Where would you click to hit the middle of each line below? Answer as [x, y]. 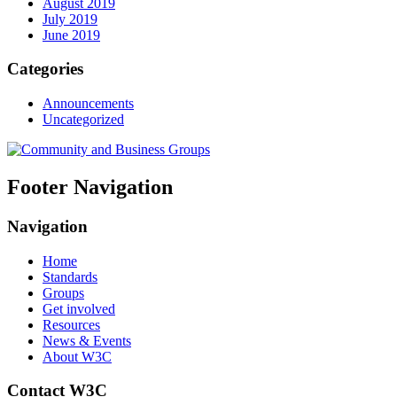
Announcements [88, 104]
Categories [45, 69]
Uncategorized [83, 120]
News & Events [87, 340]
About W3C [77, 356]
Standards [70, 276]
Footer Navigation [90, 187]
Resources [71, 324]
